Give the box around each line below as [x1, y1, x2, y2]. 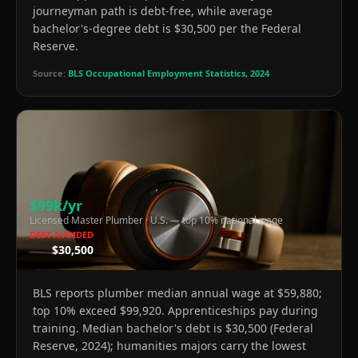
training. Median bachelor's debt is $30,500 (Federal [33, 320, 313, 336]
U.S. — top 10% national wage [150, 213, 283, 227]
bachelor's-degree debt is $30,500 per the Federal [33, 20, 301, 36]
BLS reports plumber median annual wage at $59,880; [33, 284, 322, 300]
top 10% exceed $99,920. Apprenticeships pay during [33, 302, 318, 318]
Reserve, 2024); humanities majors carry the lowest [33, 337, 306, 353]
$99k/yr [30, 195, 82, 215]
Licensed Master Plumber [30, 213, 143, 227]
